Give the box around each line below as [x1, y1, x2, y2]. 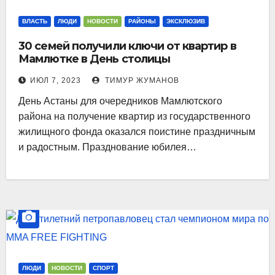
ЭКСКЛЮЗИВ [166, 17, 205, 25]
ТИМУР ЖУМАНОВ [103, 76, 179, 85]
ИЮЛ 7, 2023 [30, 76, 81, 85]
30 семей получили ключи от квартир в [18, 39, 236, 53]
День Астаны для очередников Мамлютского [18, 95, 222, 106]
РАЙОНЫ [128, 17, 156, 25]
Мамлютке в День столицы [18, 52, 171, 66]
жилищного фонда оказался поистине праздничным [18, 126, 255, 137]
